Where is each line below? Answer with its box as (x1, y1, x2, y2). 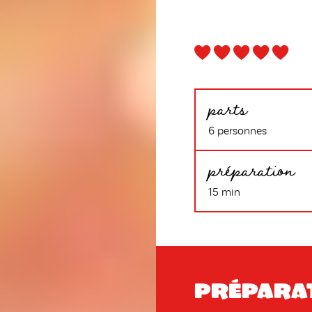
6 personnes (208, 126, 267, 137)
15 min (208, 187, 240, 198)
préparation (208, 152, 295, 186)
